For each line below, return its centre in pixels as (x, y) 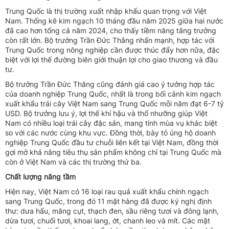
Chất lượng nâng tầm (40, 176)
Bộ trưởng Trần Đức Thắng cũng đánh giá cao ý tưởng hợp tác (110, 84)
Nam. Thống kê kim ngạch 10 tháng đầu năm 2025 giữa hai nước (114, 20)
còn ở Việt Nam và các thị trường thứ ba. (73, 162)
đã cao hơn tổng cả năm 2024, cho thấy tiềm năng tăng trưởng (111, 30)
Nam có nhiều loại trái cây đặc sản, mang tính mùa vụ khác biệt (111, 123)
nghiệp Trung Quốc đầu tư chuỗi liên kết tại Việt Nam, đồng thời (112, 142)
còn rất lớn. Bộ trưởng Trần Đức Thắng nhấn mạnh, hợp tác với (110, 40)
